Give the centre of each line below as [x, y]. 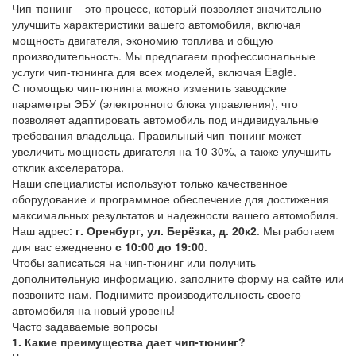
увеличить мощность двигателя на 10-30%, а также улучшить [171, 151]
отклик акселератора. [68, 167]
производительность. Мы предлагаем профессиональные [164, 56]
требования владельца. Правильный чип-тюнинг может [157, 135]
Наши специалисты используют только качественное [150, 183]
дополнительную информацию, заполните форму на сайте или [178, 279]
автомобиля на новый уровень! [93, 310]
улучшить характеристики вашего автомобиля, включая [157, 24]
